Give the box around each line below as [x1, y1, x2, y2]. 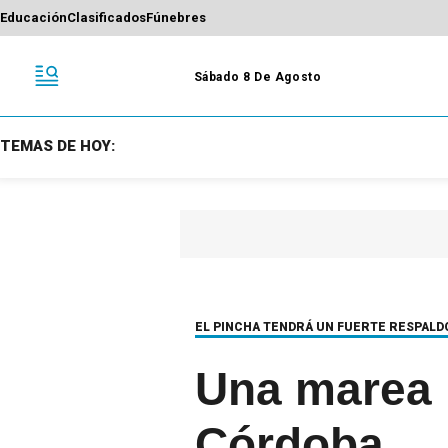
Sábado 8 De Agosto [193, 69, 322, 84]
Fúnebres [146, 10, 206, 26]
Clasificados [67, 10, 146, 26]
